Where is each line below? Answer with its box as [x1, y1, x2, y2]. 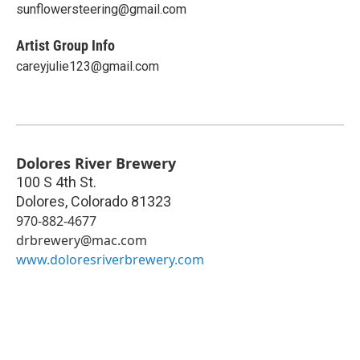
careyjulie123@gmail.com [16, 58, 159, 74]
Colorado [71, 192, 128, 210]
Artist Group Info [16, 36, 115, 54]
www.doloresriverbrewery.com [16, 250, 204, 268]
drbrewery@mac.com [16, 231, 147, 249]
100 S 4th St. [16, 173, 96, 190]
